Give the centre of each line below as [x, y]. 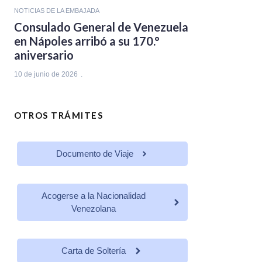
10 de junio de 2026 [46, 75]
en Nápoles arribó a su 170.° [87, 41]
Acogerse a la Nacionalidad [94, 196]
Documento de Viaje [95, 154]
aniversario [44, 55]
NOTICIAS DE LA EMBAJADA [57, 11]
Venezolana [94, 209]
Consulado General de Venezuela [101, 27]
